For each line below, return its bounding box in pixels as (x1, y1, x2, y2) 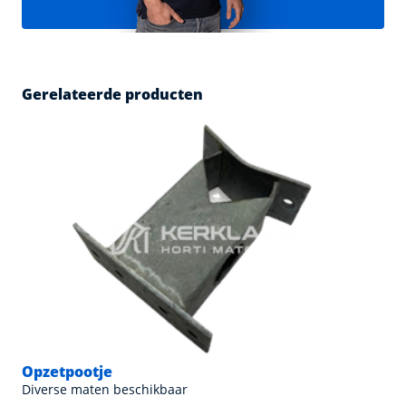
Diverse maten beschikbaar (22, 381, 188, 399)
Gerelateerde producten (22, 83, 203, 104)
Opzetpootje (22, 362, 112, 382)
